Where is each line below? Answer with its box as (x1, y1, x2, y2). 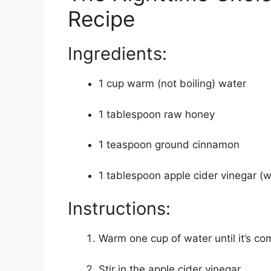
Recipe (68, 6, 135, 32)
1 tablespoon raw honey (99, 108, 215, 120)
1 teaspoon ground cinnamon (99, 139, 240, 151)
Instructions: (68, 198, 171, 220)
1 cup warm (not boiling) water (99, 77, 246, 90)
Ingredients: (68, 43, 167, 65)
